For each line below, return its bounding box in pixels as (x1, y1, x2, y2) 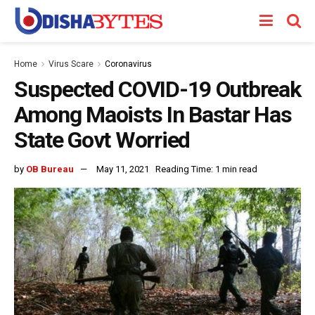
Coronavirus (105, 59, 152, 69)
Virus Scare (49, 59, 94, 69)
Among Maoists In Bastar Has (14, 101, 292, 128)
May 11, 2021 (96, 163, 149, 174)
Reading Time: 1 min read (155, 163, 257, 174)
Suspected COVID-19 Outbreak (14, 76, 301, 103)
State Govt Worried (14, 127, 190, 153)
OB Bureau (26, 163, 74, 174)
